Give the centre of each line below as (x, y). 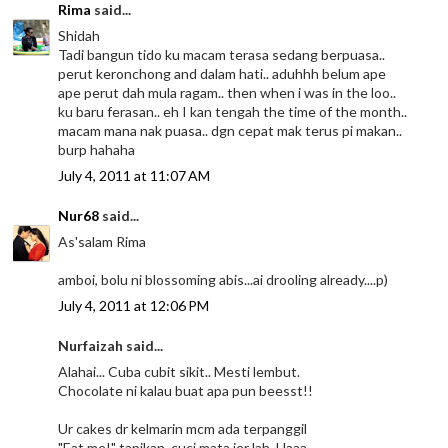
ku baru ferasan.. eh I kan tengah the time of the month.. (233, 111)
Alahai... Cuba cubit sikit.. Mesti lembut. (179, 371)
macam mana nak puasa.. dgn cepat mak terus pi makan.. (230, 130)
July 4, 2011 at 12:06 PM (134, 305)
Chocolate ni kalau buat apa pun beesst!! (186, 390)
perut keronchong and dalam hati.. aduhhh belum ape (222, 73)
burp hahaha (97, 149)
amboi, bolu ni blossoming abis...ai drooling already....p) (223, 279)
